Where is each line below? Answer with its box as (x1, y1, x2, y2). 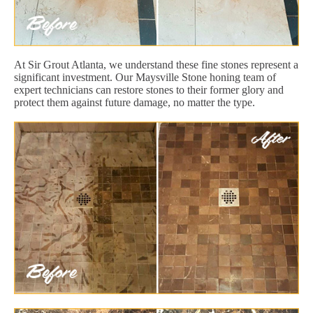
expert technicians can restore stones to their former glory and (14, 83, 284, 96)
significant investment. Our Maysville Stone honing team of (14, 71, 276, 83)
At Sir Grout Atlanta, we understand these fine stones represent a (14, 58, 298, 71)
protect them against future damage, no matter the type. (14, 96, 255, 108)
